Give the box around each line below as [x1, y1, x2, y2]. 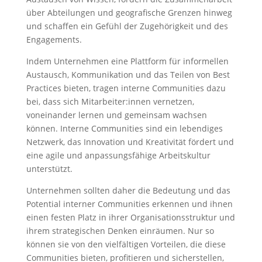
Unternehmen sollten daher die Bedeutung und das [26, 185, 230, 196]
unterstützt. [26, 163, 75, 175]
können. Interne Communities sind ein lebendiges [26, 123, 223, 135]
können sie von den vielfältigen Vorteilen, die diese [26, 239, 226, 250]
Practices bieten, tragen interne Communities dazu [26, 82, 226, 94]
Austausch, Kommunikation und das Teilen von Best [26, 69, 230, 81]
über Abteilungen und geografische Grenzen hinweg [26, 7, 232, 19]
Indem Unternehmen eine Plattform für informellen [26, 56, 229, 67]
